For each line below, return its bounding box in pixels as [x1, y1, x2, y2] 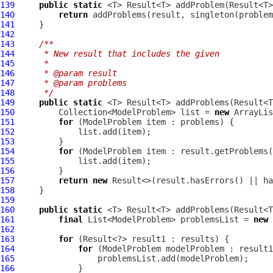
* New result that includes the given [19, 49, 219, 58]
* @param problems [19, 78, 127, 88]
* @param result [19, 68, 117, 78]
